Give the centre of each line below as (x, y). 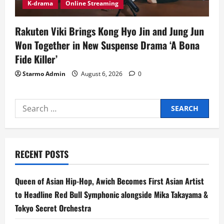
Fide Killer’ (36, 59)
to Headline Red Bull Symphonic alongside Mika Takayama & (111, 194)
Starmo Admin (44, 73)
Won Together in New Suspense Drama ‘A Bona (107, 45)
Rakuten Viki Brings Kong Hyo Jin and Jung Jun (109, 31)
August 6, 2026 (102, 73)
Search (28, 105)
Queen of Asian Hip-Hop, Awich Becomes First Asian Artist (109, 181)
